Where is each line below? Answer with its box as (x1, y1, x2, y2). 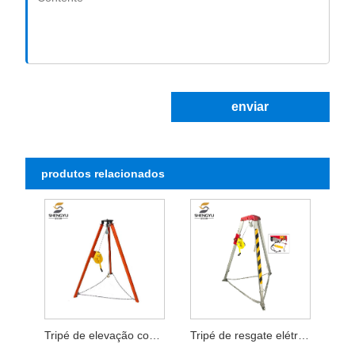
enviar (231, 99, 269, 113)
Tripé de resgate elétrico (297, 328, 309, 342)
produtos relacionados (41, 166, 166, 180)
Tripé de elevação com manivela (148, 328, 160, 342)
